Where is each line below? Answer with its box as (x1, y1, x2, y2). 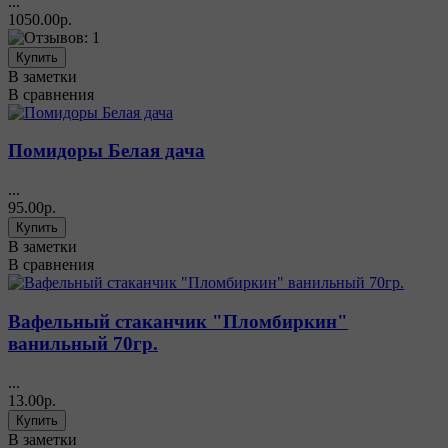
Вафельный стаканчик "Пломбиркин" (8, 310, 348, 332)
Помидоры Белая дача (8, 140, 205, 162)
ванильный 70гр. (8, 332, 158, 354)
